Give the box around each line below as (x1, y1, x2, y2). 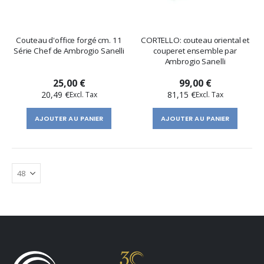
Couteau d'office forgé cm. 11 (16, 35, 122, 45)
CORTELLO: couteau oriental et (140, 35, 250, 45)
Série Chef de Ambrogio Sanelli (14, 45, 124, 56)
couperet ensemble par (153, 45, 237, 56)
